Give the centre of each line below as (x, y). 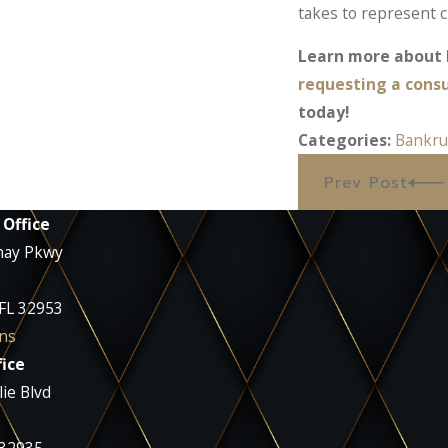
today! (323, 112)
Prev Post (365, 183)
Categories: (346, 140)
